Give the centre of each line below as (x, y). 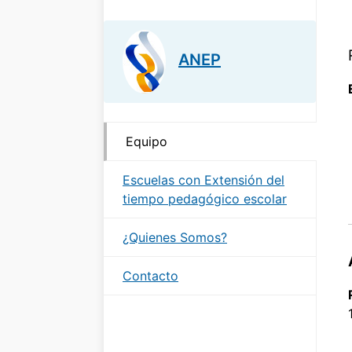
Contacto (150, 275)
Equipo (147, 141)
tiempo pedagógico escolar (205, 198)
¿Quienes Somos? (175, 237)
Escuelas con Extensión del (203, 180)
